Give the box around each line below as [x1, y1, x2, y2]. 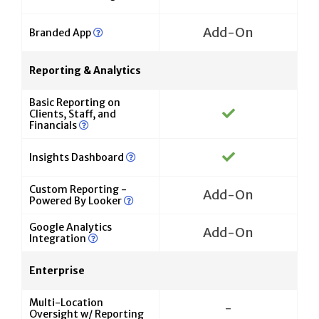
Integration [29, 232, 88, 246]
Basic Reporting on [29, 96, 120, 110]
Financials [29, 119, 79, 132]
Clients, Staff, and [29, 108, 116, 121]
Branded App [29, 26, 93, 40]
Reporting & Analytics [29, 64, 141, 78]
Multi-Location [29, 296, 103, 310]
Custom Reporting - [29, 183, 127, 197]
